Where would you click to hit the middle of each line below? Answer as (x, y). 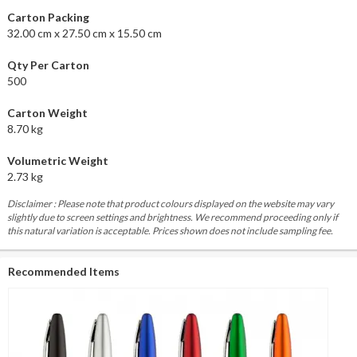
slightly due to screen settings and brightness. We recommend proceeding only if (172, 217)
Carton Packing (48, 17)
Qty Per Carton (48, 65)
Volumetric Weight (57, 160)
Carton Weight (47, 112)
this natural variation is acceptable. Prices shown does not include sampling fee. (170, 230)
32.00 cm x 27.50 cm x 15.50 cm (84, 33)
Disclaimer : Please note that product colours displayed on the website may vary (170, 203)
